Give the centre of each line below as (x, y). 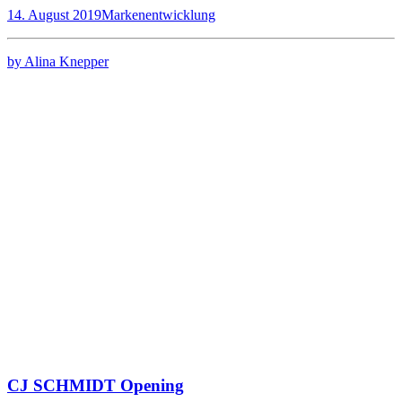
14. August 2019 (54, 15)
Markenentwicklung (158, 15)
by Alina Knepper (58, 62)
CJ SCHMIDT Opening (96, 386)
